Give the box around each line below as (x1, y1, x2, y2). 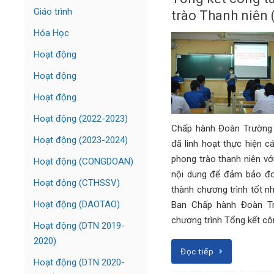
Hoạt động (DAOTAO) (34, 199, 120, 210)
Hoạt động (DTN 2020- (34, 257, 125, 268)
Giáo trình (34, 6, 72, 17)
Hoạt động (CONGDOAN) (34, 156, 133, 167)
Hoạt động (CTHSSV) (34, 177, 120, 188)
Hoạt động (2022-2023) (34, 113, 128, 124)
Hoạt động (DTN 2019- (34, 220, 125, 231)
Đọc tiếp (180, 246, 213, 256)
